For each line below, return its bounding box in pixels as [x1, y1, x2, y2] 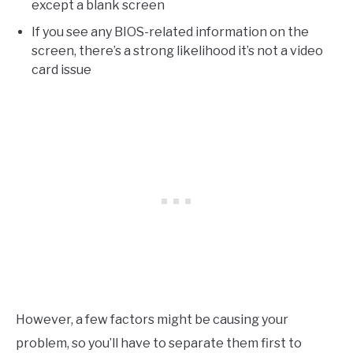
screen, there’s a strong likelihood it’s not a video [32, 43, 323, 58]
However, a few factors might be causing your [16, 311, 288, 327]
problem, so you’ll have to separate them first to [16, 335, 302, 351]
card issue [32, 61, 91, 77]
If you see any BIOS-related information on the [32, 24, 309, 39]
